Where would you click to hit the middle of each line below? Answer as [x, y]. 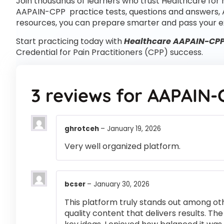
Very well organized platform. [122, 146]
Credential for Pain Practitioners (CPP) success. [109, 52]
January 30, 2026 [121, 184]
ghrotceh [82, 129]
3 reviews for [89, 95]
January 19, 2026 [134, 129]
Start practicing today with [70, 41]
